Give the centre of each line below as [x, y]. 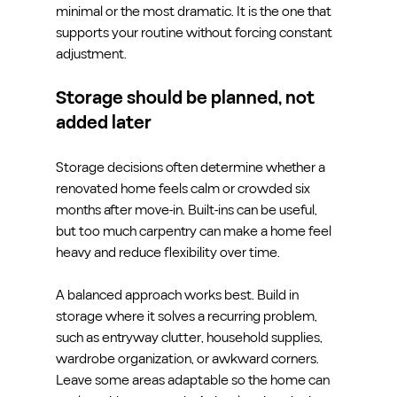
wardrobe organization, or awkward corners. [188, 358]
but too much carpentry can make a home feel [195, 231]
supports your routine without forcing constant [195, 32]
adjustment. [91, 54]
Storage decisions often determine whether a [191, 167]
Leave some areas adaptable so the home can [194, 380]
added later [103, 123]
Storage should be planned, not [187, 98]
